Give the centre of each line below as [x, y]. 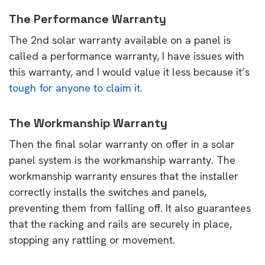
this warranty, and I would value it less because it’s [129, 72]
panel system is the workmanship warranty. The [122, 160]
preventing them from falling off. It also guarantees [130, 208]
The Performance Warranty [88, 19]
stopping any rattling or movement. [92, 240]
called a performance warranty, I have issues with [127, 56]
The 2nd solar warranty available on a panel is [120, 40]
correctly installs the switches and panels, [108, 192]
